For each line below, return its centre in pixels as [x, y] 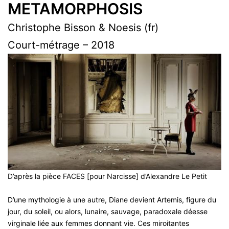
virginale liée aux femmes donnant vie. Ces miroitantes [98, 223]
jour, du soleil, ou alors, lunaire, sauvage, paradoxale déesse [108, 212]
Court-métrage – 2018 [61, 45]
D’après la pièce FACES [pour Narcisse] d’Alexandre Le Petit [107, 176]
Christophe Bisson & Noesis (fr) [83, 28]
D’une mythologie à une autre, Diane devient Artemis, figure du [112, 200]
